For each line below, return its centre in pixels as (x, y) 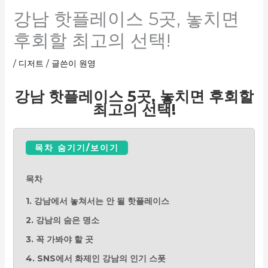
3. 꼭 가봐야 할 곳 (59, 239)
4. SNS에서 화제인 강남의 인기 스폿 (95, 258)
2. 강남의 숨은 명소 (62, 220)
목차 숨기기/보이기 (77, 147)
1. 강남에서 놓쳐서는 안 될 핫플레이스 (97, 201)
